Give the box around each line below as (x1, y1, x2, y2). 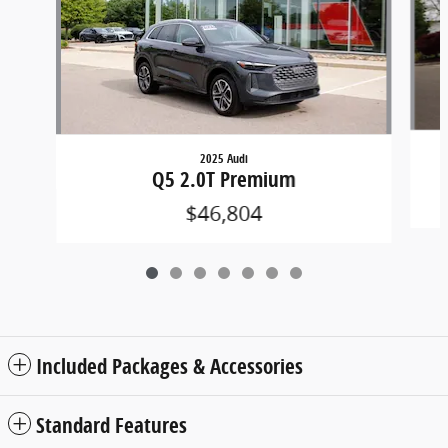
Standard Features (36, 411, 187, 439)
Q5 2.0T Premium (152, 165, 296, 193)
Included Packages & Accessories (36, 352, 303, 380)
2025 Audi (199, 150, 248, 167)
